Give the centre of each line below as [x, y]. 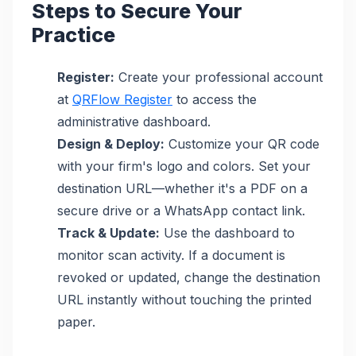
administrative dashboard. [134, 121]
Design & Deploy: [111, 143]
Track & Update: [108, 232]
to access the [215, 99]
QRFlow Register [122, 99]
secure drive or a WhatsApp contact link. [181, 210]
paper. [76, 321]
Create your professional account [219, 77]
